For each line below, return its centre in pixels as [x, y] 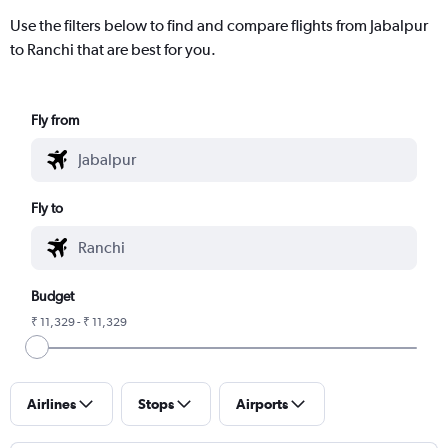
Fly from [55, 119]
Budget [53, 295]
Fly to [47, 207]
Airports [262, 403]
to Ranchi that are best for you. [113, 49]
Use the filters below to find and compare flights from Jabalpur [219, 25]
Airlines [51, 403]
